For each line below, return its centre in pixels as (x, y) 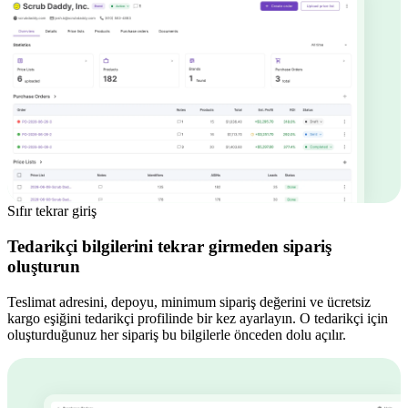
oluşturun (44, 266)
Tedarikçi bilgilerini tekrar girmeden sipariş (169, 246)
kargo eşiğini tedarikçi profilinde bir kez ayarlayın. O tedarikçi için (198, 318)
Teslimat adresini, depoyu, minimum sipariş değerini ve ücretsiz (189, 301)
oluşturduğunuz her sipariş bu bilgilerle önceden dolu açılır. (177, 334)
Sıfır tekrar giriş (52, 211)
